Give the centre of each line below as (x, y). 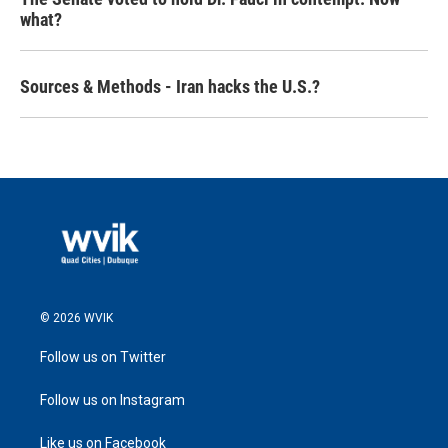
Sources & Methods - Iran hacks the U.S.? (170, 86)
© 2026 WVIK (76, 317)
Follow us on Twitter (103, 356)
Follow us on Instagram (112, 399)
